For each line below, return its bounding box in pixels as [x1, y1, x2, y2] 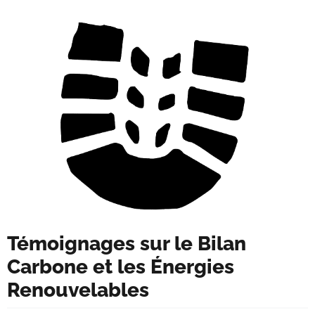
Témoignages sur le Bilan [7, 231, 246, 255]
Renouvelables [7, 278, 149, 302]
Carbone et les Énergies [7, 255, 234, 278]
